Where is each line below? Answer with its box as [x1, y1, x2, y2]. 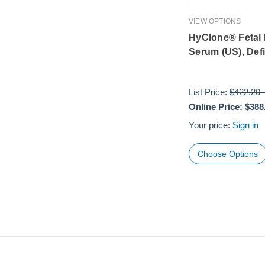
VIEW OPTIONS [189, 17, 241, 26]
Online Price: [189, 102, 243, 112]
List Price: [189, 87, 230, 98]
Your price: [189, 120, 233, 131]
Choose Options [198, 149, 258, 159]
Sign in [232, 120, 259, 131]
